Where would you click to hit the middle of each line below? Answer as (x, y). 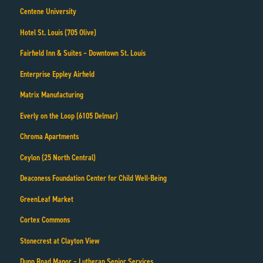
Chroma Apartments (49, 137)
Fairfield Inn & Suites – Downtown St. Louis (82, 53)
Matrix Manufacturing (51, 95)
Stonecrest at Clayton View (59, 241)
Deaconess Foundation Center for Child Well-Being (93, 178)
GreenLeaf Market (46, 199)
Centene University (48, 12)
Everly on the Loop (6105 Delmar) (69, 116)
